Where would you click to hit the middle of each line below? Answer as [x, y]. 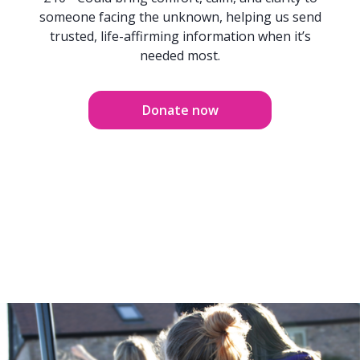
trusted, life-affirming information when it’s [180, 36]
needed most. [180, 55]
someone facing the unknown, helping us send [180, 16]
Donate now [180, 110]
